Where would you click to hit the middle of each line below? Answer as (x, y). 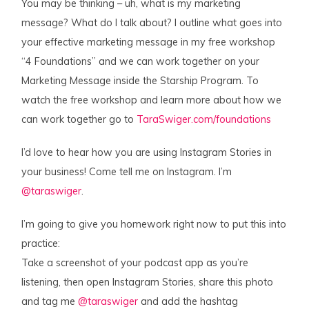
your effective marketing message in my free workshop (149, 42)
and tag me (50, 301)
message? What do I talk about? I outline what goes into (152, 22)
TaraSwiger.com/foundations (204, 119)
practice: (41, 243)
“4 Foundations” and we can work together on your (141, 61)
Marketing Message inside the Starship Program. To (140, 80)
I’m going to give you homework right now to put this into (154, 224)
